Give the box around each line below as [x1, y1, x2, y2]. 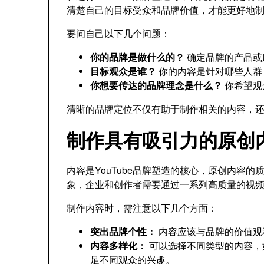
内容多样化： [90, 239, 147, 252]
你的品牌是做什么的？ [90, 50, 184, 64]
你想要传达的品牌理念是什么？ [90, 78, 222, 92]
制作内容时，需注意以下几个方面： [67, 201, 217, 214]
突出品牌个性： [90, 225, 156, 238]
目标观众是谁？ [90, 64, 156, 78]
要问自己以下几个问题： [67, 27, 170, 40]
